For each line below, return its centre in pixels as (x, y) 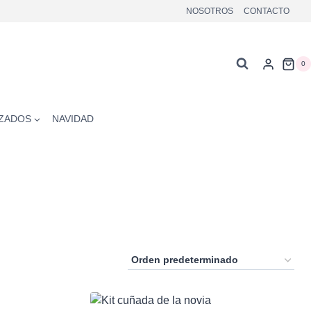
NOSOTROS (210, 11)
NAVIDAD (73, 118)
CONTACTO (266, 11)
